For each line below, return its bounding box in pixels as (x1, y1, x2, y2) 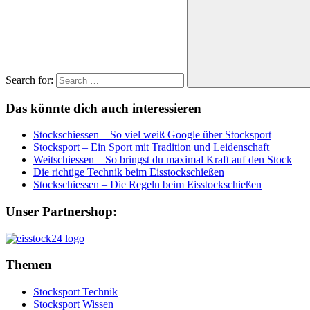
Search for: (6, 73, 53, 86)
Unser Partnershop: (6, 204, 117, 219)
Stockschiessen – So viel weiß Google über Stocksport (33, 129, 271, 141)
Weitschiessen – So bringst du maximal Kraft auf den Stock (33, 154, 292, 166)
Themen (6, 257, 52, 273)
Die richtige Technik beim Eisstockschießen (33, 166, 224, 179)
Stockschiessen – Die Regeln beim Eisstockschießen (33, 179, 262, 191)
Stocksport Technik (33, 286, 118, 298)
